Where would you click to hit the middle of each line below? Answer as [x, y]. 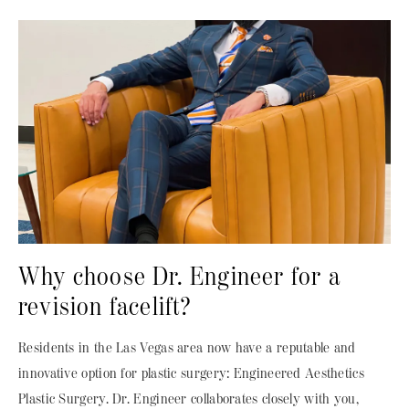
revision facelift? [105, 307]
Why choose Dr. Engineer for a [179, 277]
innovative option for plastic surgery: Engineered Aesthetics [191, 373]
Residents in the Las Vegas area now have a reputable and [187, 348]
